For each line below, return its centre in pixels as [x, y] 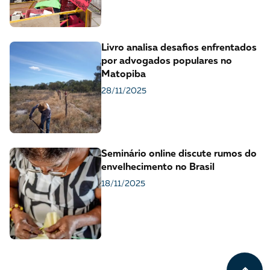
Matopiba [124, 75]
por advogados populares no [167, 62]
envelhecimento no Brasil [158, 168]
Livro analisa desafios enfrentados [179, 49]
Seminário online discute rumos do [179, 155]
